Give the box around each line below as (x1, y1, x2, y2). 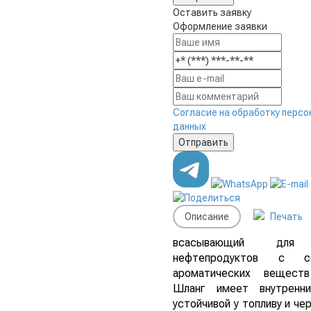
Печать (268, 210, 303, 222)
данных (173, 120, 206, 132)
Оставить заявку (173, 6, 251, 18)
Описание (185, 210, 229, 222)
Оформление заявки (173, 20, 267, 32)
